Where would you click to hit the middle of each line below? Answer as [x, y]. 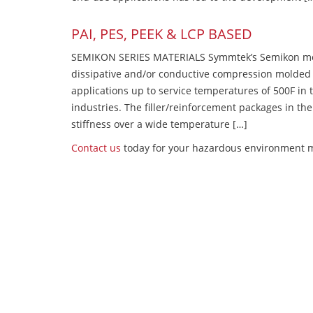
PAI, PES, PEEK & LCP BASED [162, 34]
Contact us [96, 148]
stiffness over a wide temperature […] [159, 124]
